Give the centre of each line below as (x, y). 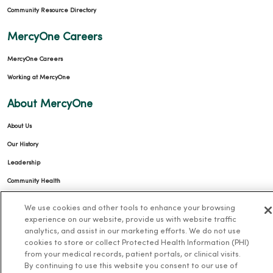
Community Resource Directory (52, 10)
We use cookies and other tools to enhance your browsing (129, 208)
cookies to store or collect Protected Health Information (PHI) (136, 243)
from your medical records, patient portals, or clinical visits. (132, 255)
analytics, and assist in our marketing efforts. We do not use (132, 232)
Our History (23, 144)
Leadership (24, 163)
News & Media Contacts (41, 218)
